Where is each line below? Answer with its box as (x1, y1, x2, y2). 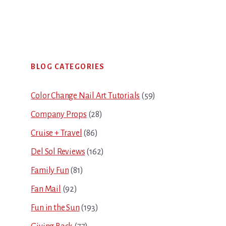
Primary (15, 45, 74, 67)
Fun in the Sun (31, 203, 80, 213)
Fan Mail (31, 185, 61, 194)
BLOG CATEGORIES (31, 63, 105, 71)
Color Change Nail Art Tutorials (31, 91, 140, 101)
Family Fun (31, 166, 69, 176)
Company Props (31, 110, 87, 120)
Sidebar (15, 65, 69, 86)
